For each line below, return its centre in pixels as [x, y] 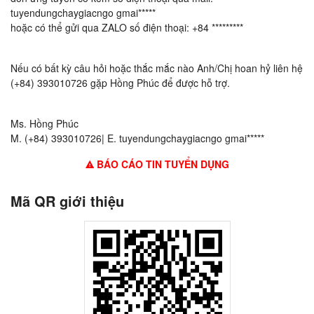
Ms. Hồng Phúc [45, 124]
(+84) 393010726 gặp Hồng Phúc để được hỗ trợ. [120, 83]
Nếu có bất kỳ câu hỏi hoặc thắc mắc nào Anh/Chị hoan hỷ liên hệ [157, 68]
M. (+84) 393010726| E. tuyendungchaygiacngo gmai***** [137, 138]
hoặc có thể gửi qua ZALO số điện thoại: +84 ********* [127, 28]
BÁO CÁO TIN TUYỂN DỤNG [161, 164]
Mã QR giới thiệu [67, 201]
